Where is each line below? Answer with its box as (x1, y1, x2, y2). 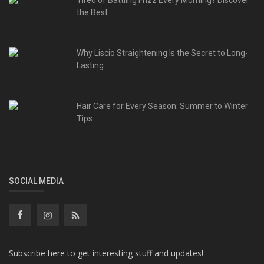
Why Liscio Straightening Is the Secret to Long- (77, 48, 248, 58)
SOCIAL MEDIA (9, 176, 64, 186)
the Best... (77, 8, 113, 18)
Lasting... (77, 61, 109, 71)
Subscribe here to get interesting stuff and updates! (9, 247, 203, 259)
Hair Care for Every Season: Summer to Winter (77, 101, 248, 111)
